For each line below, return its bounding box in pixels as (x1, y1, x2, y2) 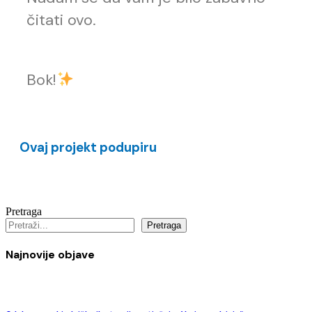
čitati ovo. (26, 10, 96, 31)
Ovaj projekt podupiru (19, 139, 157, 157)
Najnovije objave (6, 247, 95, 263)
